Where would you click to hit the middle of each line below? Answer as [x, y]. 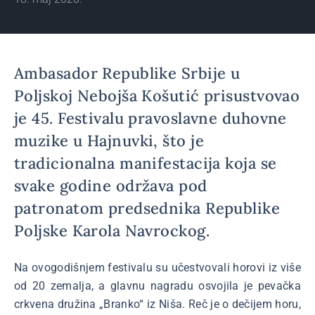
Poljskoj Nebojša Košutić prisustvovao [157, 96]
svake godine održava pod [111, 186]
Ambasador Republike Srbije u [127, 73]
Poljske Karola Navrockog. [112, 231]
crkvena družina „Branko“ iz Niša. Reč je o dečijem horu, [157, 304]
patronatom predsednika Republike [147, 208]
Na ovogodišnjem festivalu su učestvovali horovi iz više [157, 268]
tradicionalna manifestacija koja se [146, 163]
